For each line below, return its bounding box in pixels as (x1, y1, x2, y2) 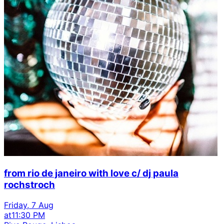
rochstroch (4, 178, 55, 190)
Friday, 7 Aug (4, 199, 53, 210)
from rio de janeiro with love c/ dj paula (4, 167, 178, 179)
